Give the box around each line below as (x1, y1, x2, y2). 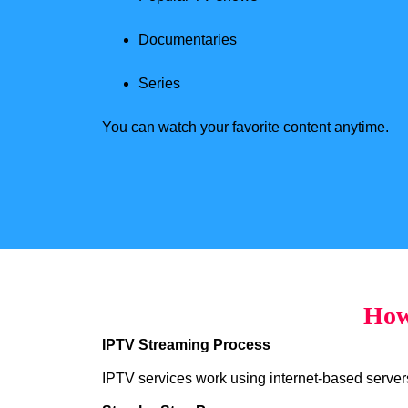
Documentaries (138, 32, 237, 48)
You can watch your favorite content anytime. (102, 119, 389, 136)
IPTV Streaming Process (102, 337, 270, 353)
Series (138, 76, 180, 92)
